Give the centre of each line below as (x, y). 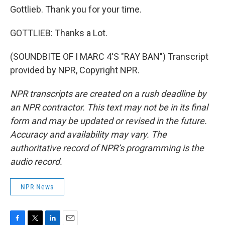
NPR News (37, 187)
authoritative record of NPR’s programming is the (107, 148)
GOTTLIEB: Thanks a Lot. (59, 33)
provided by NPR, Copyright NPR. (75, 70)
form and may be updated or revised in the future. (108, 121)
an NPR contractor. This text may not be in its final (109, 107)
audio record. (36, 161)
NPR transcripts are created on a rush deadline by (108, 94)
